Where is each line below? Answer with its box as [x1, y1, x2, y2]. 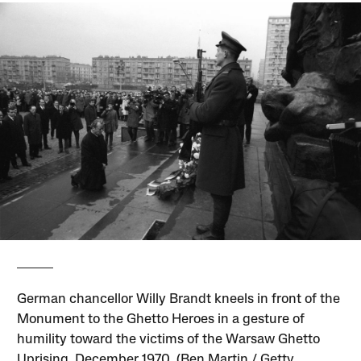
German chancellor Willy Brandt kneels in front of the [17, 292, 341, 306]
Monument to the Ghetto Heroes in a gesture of [17, 312, 305, 326]
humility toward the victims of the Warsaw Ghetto [17, 332, 321, 346]
